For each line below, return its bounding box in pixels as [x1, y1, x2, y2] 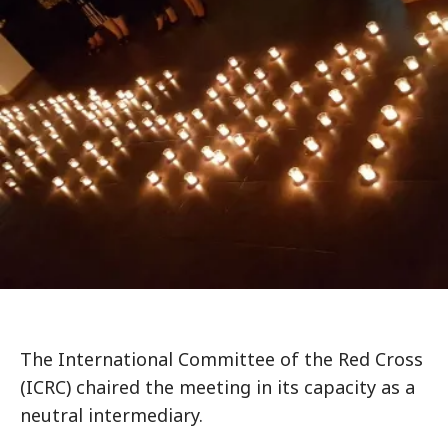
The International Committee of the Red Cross [20, 347, 423, 371]
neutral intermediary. [20, 403, 203, 427]
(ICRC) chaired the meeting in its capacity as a [20, 375, 415, 399]
